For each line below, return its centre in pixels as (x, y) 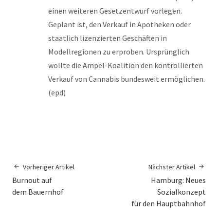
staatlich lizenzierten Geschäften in (108, 38)
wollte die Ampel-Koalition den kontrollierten (126, 65)
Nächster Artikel (172, 167)
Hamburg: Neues (178, 180)
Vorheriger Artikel (49, 167)
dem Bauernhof (38, 191)
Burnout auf (32, 180)
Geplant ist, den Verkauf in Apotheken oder (119, 24)
